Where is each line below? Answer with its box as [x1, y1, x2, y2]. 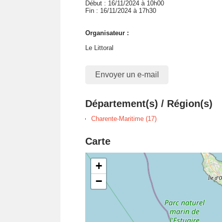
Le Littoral [85, 44, 113, 52]
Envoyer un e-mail [95, 70, 159, 79]
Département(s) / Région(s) [85, 98, 213, 109]
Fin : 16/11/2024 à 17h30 [85, 7, 156, 14]
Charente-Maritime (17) [91, 114, 157, 122]
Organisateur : [85, 29, 129, 37]
